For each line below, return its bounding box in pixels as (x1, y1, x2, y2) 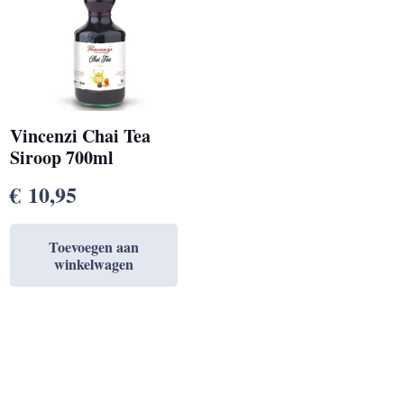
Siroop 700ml (10, 143, 115, 170)
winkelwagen (54, 252, 134, 274)
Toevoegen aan (49, 235, 140, 257)
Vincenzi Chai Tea (10, 122, 151, 149)
